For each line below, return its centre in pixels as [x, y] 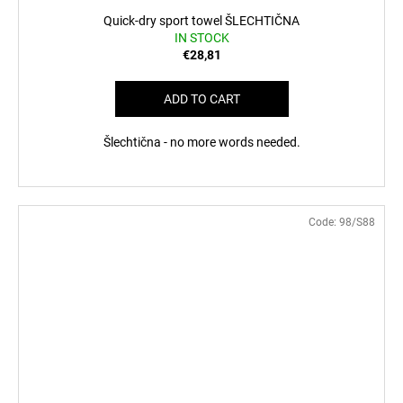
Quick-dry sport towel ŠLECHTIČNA [201, 21]
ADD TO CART [201, 99]
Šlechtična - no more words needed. [201, 143]
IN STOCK [201, 38]
